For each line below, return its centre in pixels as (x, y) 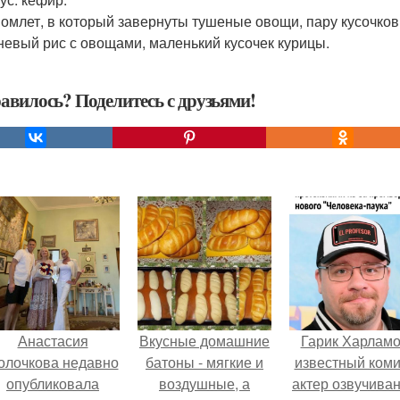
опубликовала (53, 383)
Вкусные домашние (204, 341)
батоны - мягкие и (204, 362)
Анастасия (53, 341)
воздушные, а (204, 383)
